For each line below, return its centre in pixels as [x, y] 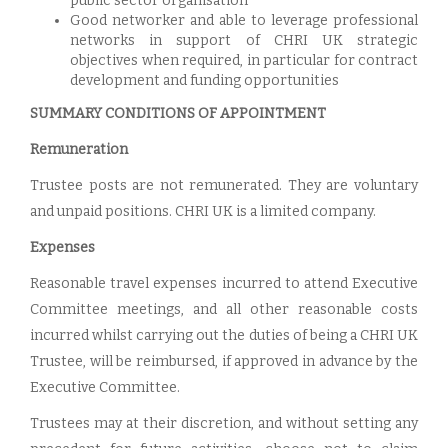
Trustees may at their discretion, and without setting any [224, 423]
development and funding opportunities [204, 80]
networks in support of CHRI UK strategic [244, 40]
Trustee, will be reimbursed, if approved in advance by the [224, 361]
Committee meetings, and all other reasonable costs [224, 309]
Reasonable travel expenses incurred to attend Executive [224, 283]
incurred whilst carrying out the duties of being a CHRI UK [224, 335]
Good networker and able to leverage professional [244, 20]
